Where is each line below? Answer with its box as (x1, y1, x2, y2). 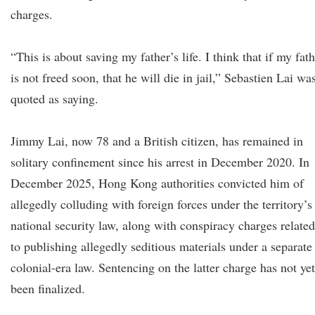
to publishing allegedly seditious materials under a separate (11, 238, 312, 255)
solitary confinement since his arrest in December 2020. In (11, 153, 309, 170)
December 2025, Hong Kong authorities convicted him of (11, 174, 304, 191)
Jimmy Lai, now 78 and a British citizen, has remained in (11, 132, 303, 149)
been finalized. (11, 280, 85, 297)
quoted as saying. (11, 90, 98, 107)
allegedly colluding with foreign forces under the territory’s (11, 195, 312, 212)
